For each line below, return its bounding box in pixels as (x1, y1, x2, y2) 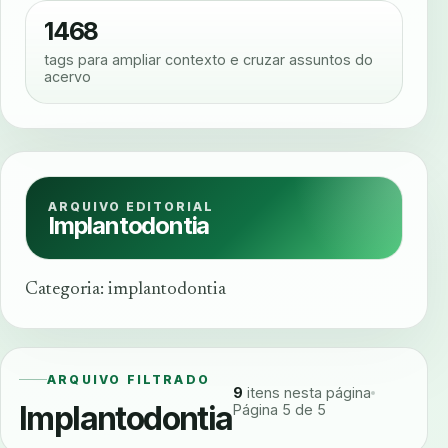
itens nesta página (242, 384, 371, 402)
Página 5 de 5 (232, 401, 326, 419)
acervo (44, 68, 91, 86)
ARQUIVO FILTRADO (47, 372, 211, 388)
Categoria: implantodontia (25, 281, 226, 300)
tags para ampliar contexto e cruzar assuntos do (44, 51, 373, 69)
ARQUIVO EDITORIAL (48, 199, 215, 215)
